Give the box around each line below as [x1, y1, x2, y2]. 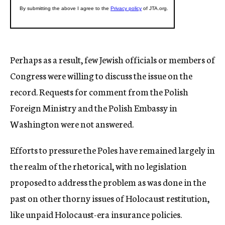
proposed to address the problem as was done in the [10, 175, 206, 188]
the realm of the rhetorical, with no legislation [10, 159, 187, 172]
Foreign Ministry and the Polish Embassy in [10, 101, 177, 114]
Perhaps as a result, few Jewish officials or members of [10, 53, 215, 66]
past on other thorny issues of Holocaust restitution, [10, 191, 209, 204]
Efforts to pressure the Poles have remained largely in [10, 143, 215, 156]
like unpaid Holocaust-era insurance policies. [10, 207, 182, 220]
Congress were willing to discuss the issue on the [10, 69, 192, 82]
